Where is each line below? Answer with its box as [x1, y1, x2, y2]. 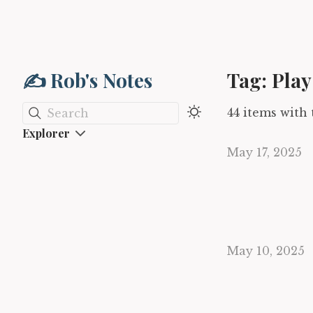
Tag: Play [227, 67, 312, 93]
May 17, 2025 [227, 145, 302, 159]
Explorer [22, 126, 70, 140]
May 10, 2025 [227, 244, 305, 258]
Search [47, 105, 89, 120]
